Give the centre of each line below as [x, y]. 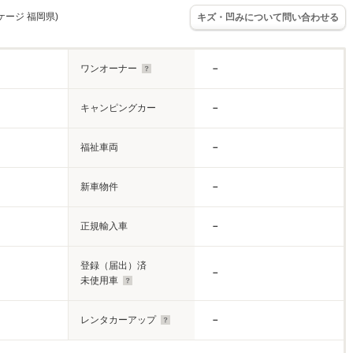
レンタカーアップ [118, 320]
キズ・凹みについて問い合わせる [268, 17]
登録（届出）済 [113, 266]
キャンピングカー [118, 108]
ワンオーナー [109, 69]
